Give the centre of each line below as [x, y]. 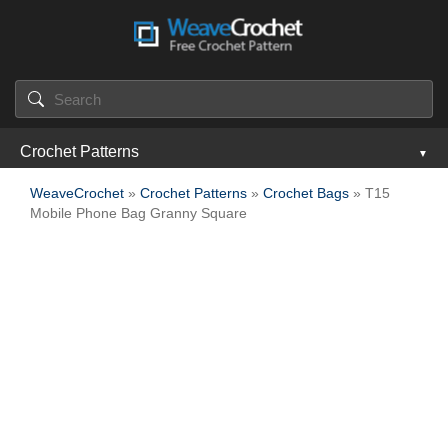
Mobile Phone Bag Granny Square [138, 213]
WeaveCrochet [77, 193]
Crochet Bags [306, 193]
